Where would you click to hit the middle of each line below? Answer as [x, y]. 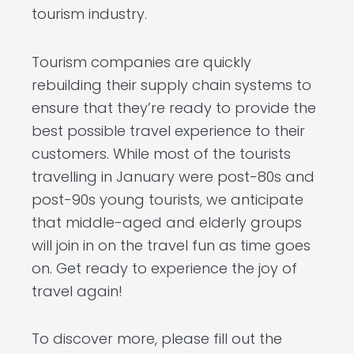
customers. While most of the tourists [161, 153]
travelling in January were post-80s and [173, 176]
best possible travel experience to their [168, 130]
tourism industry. [89, 14]
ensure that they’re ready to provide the [174, 107]
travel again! [77, 291]
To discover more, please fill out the [157, 339]
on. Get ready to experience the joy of [164, 268]
